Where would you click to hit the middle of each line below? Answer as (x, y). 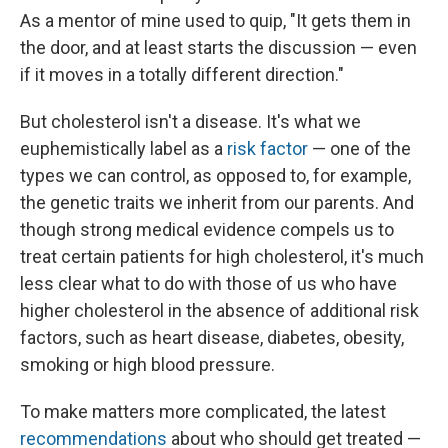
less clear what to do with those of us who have (208, 284)
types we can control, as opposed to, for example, (215, 176)
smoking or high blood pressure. (147, 365)
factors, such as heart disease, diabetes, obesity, (212, 338)
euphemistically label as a (123, 149)
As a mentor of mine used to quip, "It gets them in (215, 21)
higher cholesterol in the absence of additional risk (219, 311)
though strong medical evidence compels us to (207, 230)
